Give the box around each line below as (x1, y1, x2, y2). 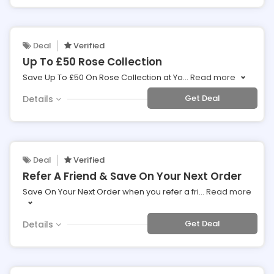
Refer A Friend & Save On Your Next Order (23, 169, 242, 183)
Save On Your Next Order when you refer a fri (23, 186, 199, 198)
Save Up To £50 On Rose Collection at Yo (23, 72, 183, 83)
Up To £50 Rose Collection (23, 54, 162, 69)
